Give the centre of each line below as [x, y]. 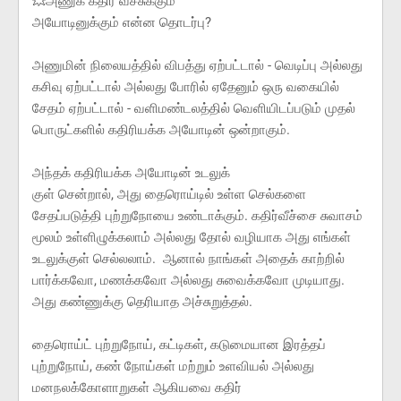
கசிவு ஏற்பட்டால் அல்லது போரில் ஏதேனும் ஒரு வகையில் [186, 87]
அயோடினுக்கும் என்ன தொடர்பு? [122, 23]
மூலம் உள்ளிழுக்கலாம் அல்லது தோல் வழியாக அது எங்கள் [192, 238]
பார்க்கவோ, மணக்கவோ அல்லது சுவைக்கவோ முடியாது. [188, 281]
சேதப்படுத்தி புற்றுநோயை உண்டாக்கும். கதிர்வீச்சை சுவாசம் [197, 216]
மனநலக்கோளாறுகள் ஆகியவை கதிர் [137, 388]
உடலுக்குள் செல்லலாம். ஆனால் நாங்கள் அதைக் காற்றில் [188, 259]
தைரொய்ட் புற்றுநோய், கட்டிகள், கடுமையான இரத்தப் [179, 345]
